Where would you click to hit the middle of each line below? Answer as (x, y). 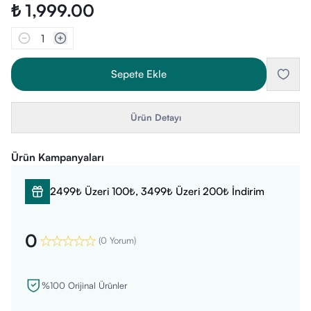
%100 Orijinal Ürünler (84, 285)
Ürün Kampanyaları (58, 157)
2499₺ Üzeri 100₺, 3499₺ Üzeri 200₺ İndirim (157, 191)
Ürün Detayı (155, 117)
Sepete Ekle (139, 74)
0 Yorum (117, 240)
